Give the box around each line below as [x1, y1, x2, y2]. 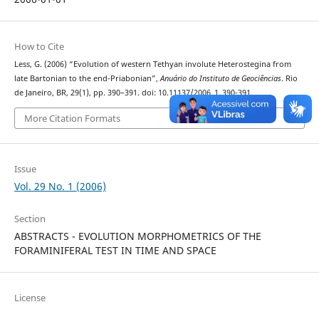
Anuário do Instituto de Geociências [159, 73, 281, 84]
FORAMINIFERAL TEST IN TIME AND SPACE [14, 243, 216, 257]
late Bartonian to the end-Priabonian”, [14, 73, 160, 84]
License [14, 291, 46, 304]
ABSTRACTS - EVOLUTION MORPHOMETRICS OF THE [14, 229, 261, 243]
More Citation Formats [23, 111, 120, 125]
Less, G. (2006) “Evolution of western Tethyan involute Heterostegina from [14, 59, 291, 70]
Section [14, 211, 46, 225]
